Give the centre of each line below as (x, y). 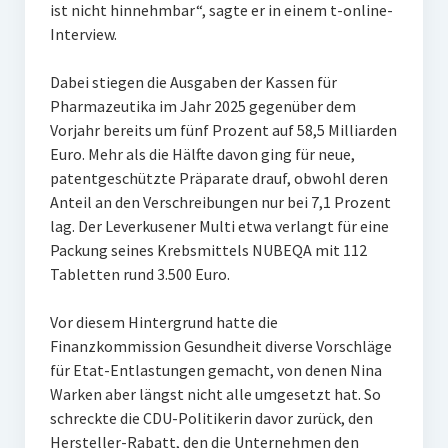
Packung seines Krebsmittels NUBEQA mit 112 (208, 250)
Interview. (83, 34)
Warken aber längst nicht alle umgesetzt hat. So (215, 394)
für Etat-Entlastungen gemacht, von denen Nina (215, 370)
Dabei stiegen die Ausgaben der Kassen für (193, 82)
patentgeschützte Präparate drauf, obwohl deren (218, 178)
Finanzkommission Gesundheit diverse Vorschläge (220, 346)
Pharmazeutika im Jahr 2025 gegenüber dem (202, 106)
